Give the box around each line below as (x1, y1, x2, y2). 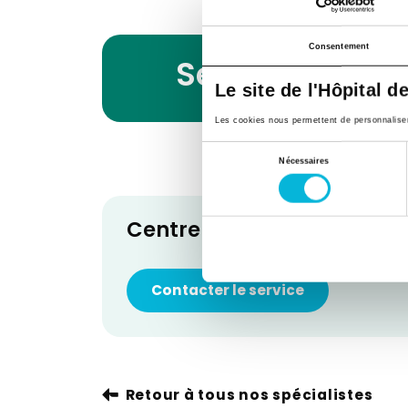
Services (175, 51, 312, 106)
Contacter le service (150, 279, 304, 303)
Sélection (201, 147, 237, 157)
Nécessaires (279, 156, 330, 166)
